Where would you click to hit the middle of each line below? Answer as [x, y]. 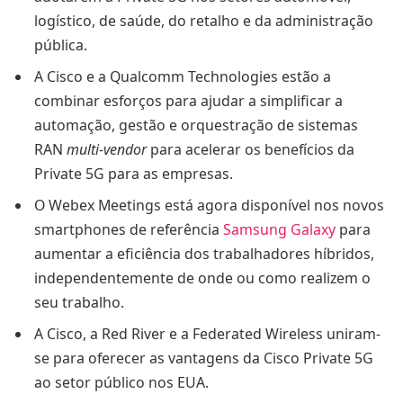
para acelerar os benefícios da [251, 150]
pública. [61, 45]
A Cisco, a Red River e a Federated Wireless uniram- [207, 334]
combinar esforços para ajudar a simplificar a [188, 101]
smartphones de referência [129, 230]
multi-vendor [107, 150]
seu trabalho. [79, 303]
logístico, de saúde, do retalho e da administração [204, 21]
